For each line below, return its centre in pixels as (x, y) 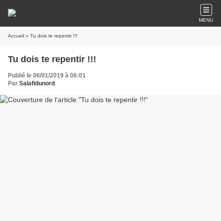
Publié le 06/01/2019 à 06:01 (47, 75)
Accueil (16, 36)
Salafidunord (37, 83)
